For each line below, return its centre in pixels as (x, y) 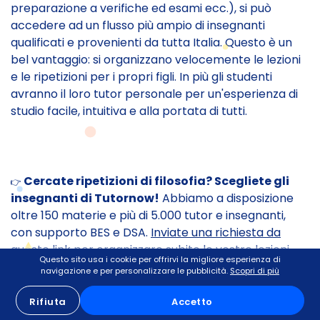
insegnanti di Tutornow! (85, 198)
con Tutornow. (51, 266)
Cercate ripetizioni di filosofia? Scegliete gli (156, 181)
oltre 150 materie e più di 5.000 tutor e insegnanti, (148, 215)
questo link (41, 249)
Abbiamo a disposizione (226, 198)
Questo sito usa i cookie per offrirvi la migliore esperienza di (160, 259)
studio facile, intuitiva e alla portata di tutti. (129, 111)
